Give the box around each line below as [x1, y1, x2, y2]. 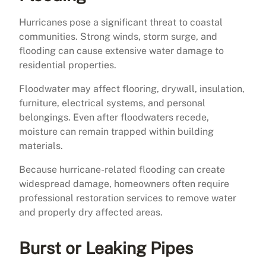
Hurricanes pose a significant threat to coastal [19, 16, 223, 28]
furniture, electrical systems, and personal [19, 97, 205, 109]
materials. [19, 140, 63, 151]
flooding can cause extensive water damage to [19, 45, 224, 56]
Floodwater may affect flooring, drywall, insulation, [19, 83, 245, 94]
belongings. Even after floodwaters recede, [19, 111, 209, 123]
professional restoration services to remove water [19, 192, 236, 204]
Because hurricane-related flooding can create [19, 163, 225, 175]
